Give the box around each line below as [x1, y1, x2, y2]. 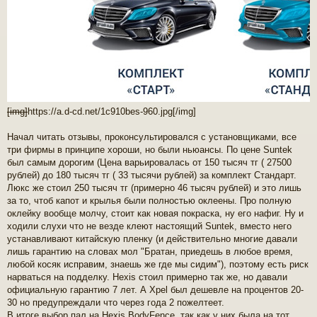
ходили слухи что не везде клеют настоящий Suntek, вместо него [7, 221, 292, 232]
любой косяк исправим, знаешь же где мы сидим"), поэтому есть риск [7, 259, 309, 270]
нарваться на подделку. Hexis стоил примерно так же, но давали [7, 272, 287, 283]
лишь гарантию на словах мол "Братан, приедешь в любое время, [7, 246, 293, 258]
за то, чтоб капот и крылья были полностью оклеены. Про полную [7, 195, 292, 207]
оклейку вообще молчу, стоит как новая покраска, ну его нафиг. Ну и [7, 208, 304, 219]
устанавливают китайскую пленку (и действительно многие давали [7, 234, 297, 245]
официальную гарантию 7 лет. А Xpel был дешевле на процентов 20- [7, 284, 304, 296]
